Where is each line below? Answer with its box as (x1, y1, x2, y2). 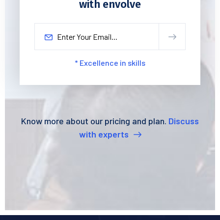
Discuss (168, 115, 199, 126)
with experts (79, 128, 131, 139)
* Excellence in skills (75, 57, 145, 67)
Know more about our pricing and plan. (21, 115, 168, 126)
